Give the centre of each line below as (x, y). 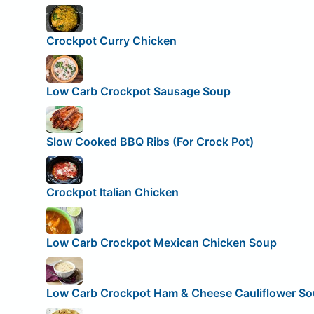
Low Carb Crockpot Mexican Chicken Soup (161, 243)
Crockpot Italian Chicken (112, 192)
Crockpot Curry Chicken (111, 41)
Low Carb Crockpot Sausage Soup (138, 91)
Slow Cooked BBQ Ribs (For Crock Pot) (150, 142)
